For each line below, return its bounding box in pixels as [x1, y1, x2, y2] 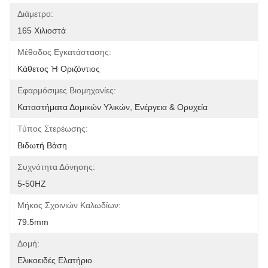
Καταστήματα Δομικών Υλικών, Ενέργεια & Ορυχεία [17, 102, 208, 112]
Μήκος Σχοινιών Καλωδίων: [17, 200, 121, 210]
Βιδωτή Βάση [17, 141, 67, 150]
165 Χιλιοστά [17, 26, 66, 35]
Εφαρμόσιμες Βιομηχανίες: [17, 86, 116, 95]
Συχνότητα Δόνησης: [17, 162, 95, 172]
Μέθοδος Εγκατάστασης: [17, 47, 111, 57]
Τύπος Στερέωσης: [17, 124, 88, 133]
